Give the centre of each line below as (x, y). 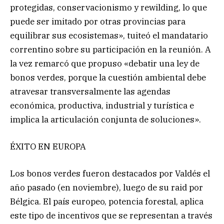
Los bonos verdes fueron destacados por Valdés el (110, 173)
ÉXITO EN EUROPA (48, 146)
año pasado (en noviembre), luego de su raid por (106, 187)
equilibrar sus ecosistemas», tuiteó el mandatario (109, 35)
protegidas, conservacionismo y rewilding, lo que (108, 7)
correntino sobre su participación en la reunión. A (110, 49)
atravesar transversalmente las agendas (90, 91)
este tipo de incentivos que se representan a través (111, 215)
